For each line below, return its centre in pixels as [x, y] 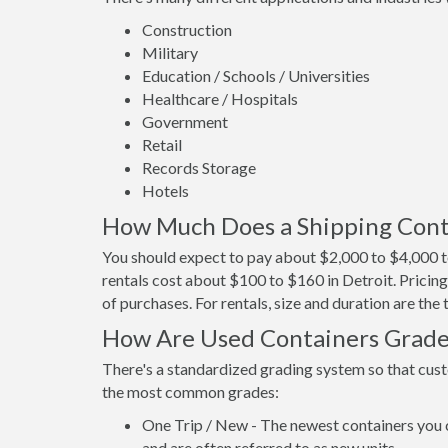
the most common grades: [190, 391]
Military [170, 52]
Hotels [165, 190]
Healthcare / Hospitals [220, 98]
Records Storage [199, 167]
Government [185, 121]
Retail [162, 144]
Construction [187, 29]
